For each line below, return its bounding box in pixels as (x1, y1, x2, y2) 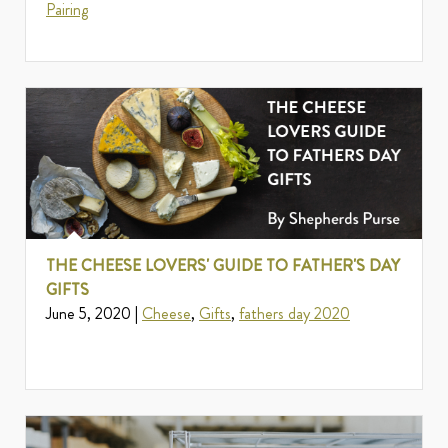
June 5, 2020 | (46, 302, 142, 326)
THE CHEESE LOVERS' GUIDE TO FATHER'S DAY (46, 254, 400, 278)
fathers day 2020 (239, 302, 350, 326)
